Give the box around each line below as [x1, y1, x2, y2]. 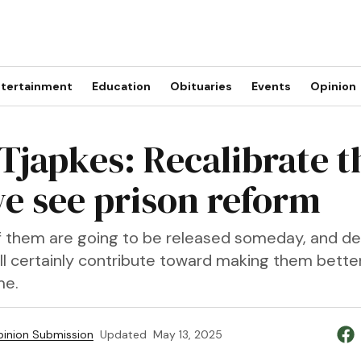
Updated [99, 327, 147, 342]
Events [251, 79, 291, 93]
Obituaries [169, 79, 232, 93]
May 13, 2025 [152, 327, 222, 342]
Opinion [309, 79, 356, 93]
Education [91, 79, 151, 93]
